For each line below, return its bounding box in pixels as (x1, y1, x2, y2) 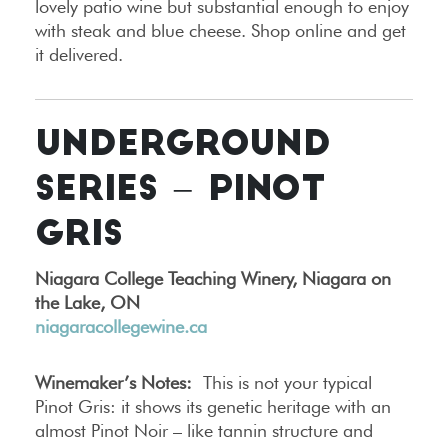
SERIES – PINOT (35, 173, 326, 209)
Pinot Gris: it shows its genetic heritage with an (35, 395, 391, 417)
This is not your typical (192, 371, 372, 393)
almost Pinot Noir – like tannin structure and (35, 419, 373, 441)
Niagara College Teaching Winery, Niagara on (35, 267, 391, 289)
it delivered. (35, 43, 123, 65)
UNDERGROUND (35, 128, 331, 164)
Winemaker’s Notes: (35, 371, 192, 393)
